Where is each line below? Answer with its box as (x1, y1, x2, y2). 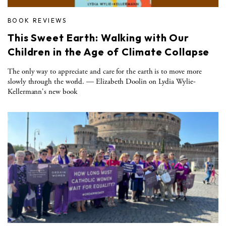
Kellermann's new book (8, 86, 77, 96)
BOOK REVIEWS (8, 16, 67, 24)
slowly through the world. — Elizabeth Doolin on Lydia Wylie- (8, 76, 196, 86)
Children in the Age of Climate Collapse (8, 45, 210, 58)
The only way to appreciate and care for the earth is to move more (8, 66, 202, 76)
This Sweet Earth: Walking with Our (8, 31, 189, 44)
